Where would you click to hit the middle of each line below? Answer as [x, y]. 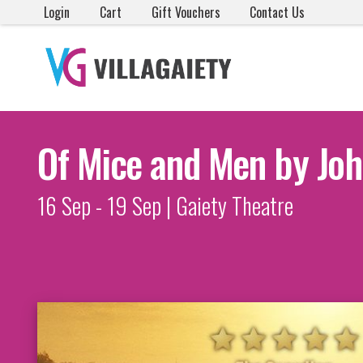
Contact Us [278, 12]
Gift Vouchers [186, 12]
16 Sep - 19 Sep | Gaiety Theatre [165, 205]
